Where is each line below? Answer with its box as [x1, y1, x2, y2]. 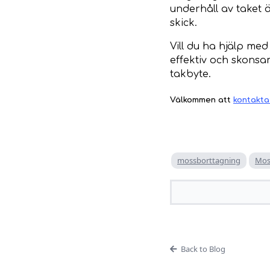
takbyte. [170, 68, 211, 80]
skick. [170, 17, 197, 28]
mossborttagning [177, 155, 240, 166]
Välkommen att [170, 95, 233, 105]
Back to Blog [180, 243, 225, 255]
